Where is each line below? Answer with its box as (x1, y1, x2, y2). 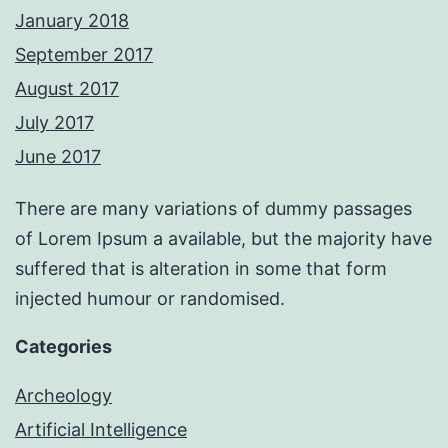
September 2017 (15, 44, 153, 66)
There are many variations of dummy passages (15, 198, 412, 220)
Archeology (15, 385, 112, 407)
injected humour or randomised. (15, 288, 285, 310)
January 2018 (15, 10, 129, 32)
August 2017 (15, 78, 119, 100)
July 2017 (15, 112, 94, 134)
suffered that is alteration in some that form (15, 258, 387, 280)
